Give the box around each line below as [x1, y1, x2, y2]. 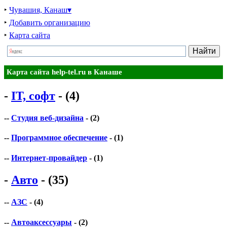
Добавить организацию [9, 18, 90, 27]
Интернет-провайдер [11, 153, 87, 162]
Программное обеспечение [11, 133, 107, 142]
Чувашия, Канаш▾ [9, 6, 71, 14]
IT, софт [11, 89, 55, 102]
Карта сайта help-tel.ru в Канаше [7, 68, 122, 77]
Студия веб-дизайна [11, 113, 84, 123]
